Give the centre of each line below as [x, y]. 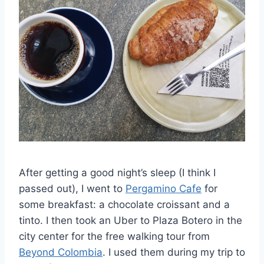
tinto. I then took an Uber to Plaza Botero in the [131, 221]
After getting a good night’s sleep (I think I [117, 173]
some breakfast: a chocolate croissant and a [124, 205]
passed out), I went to [72, 189]
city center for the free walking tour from [114, 237]
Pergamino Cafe [164, 189]
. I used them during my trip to [174, 253]
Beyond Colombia [61, 253]
